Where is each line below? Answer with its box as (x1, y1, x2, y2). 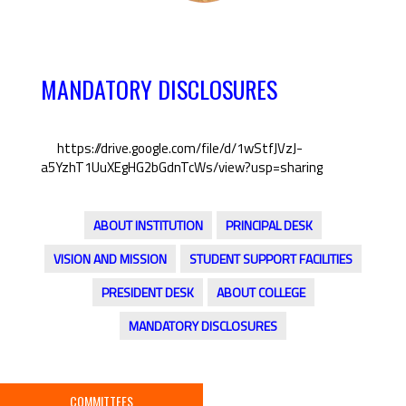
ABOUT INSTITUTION (93, 216, 203, 236)
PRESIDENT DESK (101, 283, 194, 303)
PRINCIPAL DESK (226, 216, 313, 236)
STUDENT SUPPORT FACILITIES (189, 249, 353, 269)
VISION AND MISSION (53, 249, 167, 269)
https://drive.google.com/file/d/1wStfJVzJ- (56, 138, 303, 159)
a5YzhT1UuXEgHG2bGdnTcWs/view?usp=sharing (41, 157, 323, 179)
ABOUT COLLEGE (216, 283, 305, 303)
